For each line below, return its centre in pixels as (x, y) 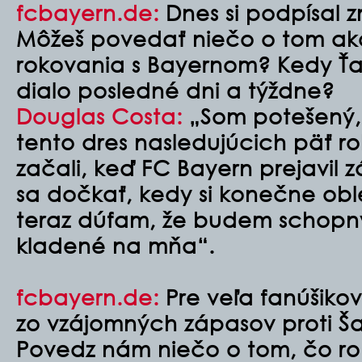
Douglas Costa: (99, 116)
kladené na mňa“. (116, 245)
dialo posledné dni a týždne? (175, 90)
